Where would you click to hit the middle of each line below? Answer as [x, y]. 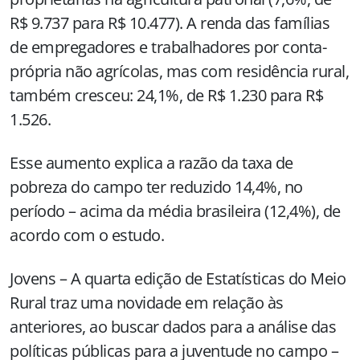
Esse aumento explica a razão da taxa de [151, 163]
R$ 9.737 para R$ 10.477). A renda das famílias [170, 23]
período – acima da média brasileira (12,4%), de [175, 211]
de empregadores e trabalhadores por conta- [168, 47]
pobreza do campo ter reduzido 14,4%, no [156, 187]
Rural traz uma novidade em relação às [147, 303]
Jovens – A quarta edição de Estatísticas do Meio [178, 279]
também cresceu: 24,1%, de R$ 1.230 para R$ [166, 96]
